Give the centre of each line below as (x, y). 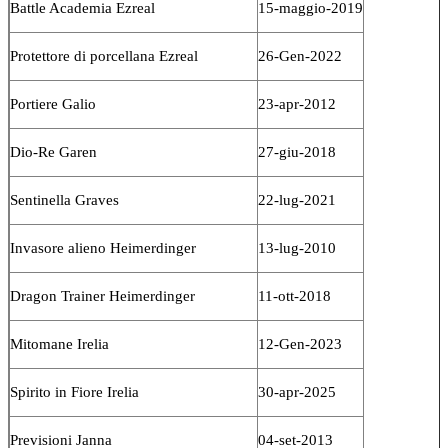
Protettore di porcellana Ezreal (104, 55)
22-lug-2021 (297, 199)
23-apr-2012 (297, 103)
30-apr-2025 (297, 391)
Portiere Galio (53, 103)
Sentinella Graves (64, 199)
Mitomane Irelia (59, 343)
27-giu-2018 (297, 151)
